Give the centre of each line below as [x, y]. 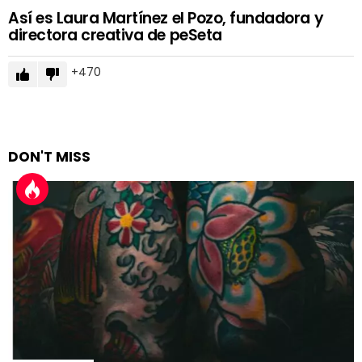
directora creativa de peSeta [115, 35]
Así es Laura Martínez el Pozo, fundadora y [166, 18]
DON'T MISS [49, 156]
